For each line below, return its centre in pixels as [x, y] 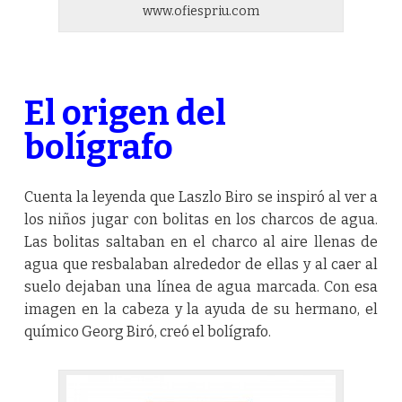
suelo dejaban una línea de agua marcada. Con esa [201, 287]
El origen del [125, 113]
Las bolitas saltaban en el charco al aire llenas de [201, 242]
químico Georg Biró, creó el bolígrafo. [147, 332]
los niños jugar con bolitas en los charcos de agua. [201, 220]
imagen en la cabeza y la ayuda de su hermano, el [201, 310]
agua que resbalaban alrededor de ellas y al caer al [201, 265]
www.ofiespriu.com [201, 11]
